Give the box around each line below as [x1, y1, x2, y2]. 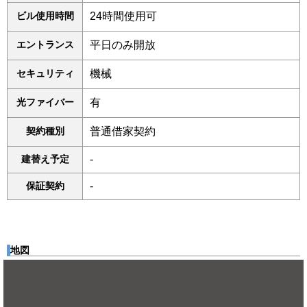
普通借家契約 [90, 125, 156, 137]
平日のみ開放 [90, 39, 156, 51]
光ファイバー [16, 97, 74, 108]
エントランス [16, 39, 74, 50]
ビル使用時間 [16, 10, 74, 21]
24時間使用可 [90, 10, 157, 22]
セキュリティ [16, 68, 74, 79]
